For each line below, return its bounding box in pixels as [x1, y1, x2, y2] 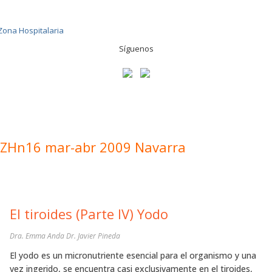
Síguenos [118, 43, 154, 54]
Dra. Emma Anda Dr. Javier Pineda [10, 231, 120, 241]
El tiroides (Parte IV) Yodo [10, 205, 168, 223]
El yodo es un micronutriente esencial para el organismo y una [10, 250, 256, 261]
